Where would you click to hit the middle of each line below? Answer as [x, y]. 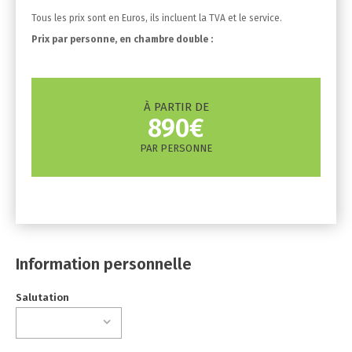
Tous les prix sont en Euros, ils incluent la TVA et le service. [157, 18]
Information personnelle [104, 264]
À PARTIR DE [176, 107]
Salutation [42, 297]
